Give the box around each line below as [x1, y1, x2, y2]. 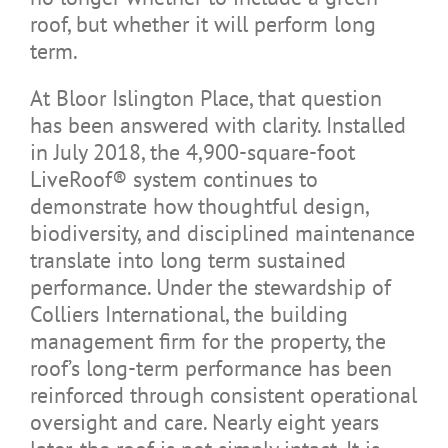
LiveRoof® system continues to [29, 164, 318, 193]
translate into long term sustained [29, 245, 346, 274]
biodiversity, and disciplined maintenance [29, 218, 415, 247]
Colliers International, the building [29, 299, 348, 328]
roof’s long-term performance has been [29, 353, 392, 382]
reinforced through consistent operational [29, 380, 417, 409]
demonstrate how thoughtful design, [29, 191, 368, 220]
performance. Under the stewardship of [29, 272, 391, 301]
